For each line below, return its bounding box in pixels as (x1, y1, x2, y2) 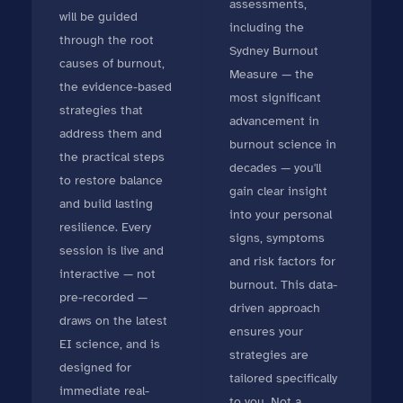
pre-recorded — (59, 290, 148, 305)
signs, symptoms (229, 230, 325, 246)
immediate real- (59, 383, 149, 399)
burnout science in (229, 137, 336, 152)
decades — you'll (229, 160, 321, 175)
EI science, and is (59, 336, 160, 352)
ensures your (229, 324, 303, 339)
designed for (59, 360, 131, 375)
